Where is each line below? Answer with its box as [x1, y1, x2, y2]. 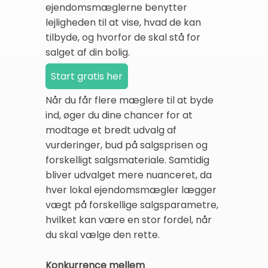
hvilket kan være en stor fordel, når [45, 212, 212, 227]
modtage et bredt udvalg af [45, 123, 176, 137]
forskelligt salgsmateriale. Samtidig [45, 153, 209, 167]
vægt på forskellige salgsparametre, [45, 197, 218, 212]
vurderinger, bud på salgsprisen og [45, 138, 208, 152]
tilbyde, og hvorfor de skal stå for [45, 30, 200, 44]
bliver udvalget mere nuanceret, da [45, 167, 212, 182]
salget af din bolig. [45, 45, 130, 59]
